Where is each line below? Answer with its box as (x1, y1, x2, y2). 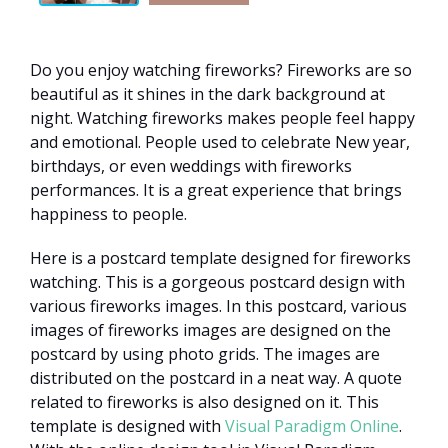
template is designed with (30, 415, 225, 438)
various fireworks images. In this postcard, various (30, 295, 407, 318)
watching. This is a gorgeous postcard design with (30, 271, 405, 294)
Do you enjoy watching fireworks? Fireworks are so (30, 59, 412, 82)
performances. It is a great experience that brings (30, 179, 402, 202)
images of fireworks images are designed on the (30, 319, 391, 342)
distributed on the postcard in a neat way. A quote (30, 367, 402, 390)
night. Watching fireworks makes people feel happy (30, 107, 415, 130)
